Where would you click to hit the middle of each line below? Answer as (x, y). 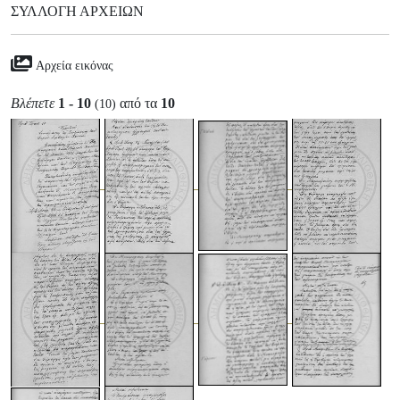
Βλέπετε (33, 103)
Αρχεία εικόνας (75, 66)
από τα (138, 103)
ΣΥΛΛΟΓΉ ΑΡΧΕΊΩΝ (77, 11)
